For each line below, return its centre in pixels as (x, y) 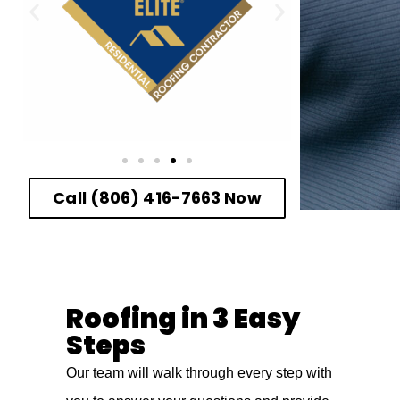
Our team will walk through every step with (199, 372)
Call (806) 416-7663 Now (157, 197)
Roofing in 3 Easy (183, 318)
